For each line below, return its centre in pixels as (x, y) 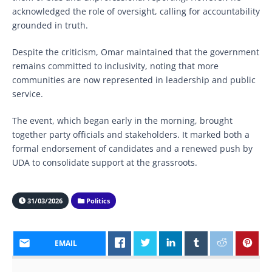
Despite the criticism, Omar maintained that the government (136, 52)
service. (28, 93)
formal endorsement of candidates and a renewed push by (132, 148)
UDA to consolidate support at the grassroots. (105, 162)
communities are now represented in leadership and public (134, 80)
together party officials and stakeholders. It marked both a (131, 134)
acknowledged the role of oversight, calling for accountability (136, 11)
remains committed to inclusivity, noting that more (115, 66)
